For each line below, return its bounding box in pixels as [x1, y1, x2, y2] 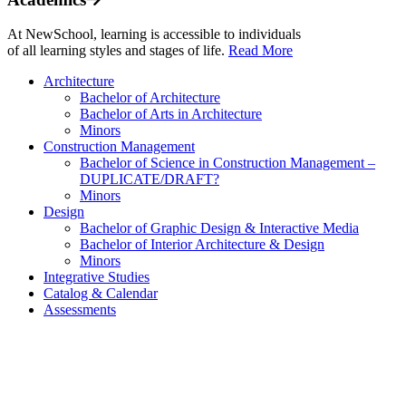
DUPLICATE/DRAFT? [80, 171, 219, 188]
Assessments [43, 302, 116, 318]
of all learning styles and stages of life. [7, 43, 228, 59]
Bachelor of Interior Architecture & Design [80, 237, 324, 253]
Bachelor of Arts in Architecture [80, 106, 262, 122]
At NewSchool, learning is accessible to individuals [7, 26, 301, 43]
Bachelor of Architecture [80, 90, 220, 106]
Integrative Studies [43, 269, 150, 285]
